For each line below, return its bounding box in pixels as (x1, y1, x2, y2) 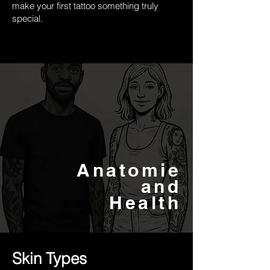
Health (109, 192, 181, 213)
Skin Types (12, 249, 87, 268)
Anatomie (77, 159, 181, 181)
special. (12, 13, 43, 24)
